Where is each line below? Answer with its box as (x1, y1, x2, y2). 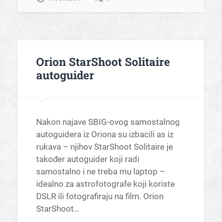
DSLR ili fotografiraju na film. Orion (36, 191, 164, 202)
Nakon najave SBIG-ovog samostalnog (36, 117, 180, 127)
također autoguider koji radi (36, 154, 139, 165)
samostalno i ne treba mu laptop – (36, 166, 165, 177)
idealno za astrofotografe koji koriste (36, 179, 175, 189)
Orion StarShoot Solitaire (36, 54, 170, 69)
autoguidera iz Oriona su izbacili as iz (36, 129, 173, 140)
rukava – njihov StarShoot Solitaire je (36, 142, 173, 152)
